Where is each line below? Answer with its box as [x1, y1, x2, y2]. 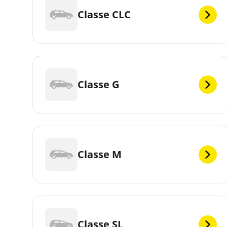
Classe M [78, 147, 122, 161]
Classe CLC [78, 7, 131, 21]
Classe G [78, 77, 119, 91]
